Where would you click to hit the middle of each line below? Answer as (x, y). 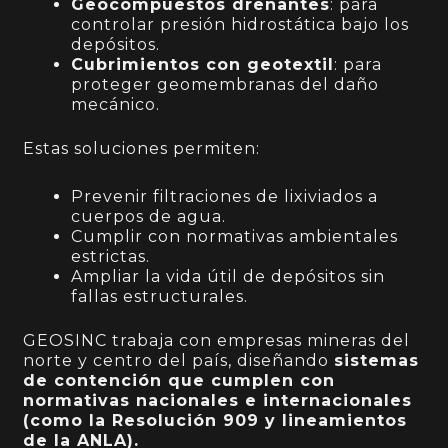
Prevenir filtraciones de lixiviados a (225, 197)
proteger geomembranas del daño (225, 85)
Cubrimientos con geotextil (203, 65)
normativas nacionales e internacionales (218, 401)
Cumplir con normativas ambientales (235, 237)
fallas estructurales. (160, 297)
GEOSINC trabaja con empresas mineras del (217, 341)
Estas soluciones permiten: (142, 149)
